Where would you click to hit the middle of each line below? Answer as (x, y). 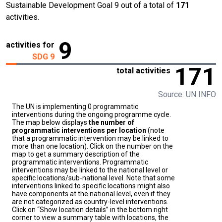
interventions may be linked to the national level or (90, 170)
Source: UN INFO (187, 95)
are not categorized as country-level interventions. (90, 202)
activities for (30, 45)
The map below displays (50, 123)
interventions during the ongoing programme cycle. (91, 115)
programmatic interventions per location (79, 131)
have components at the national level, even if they (91, 194)
